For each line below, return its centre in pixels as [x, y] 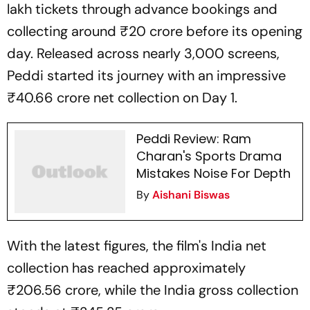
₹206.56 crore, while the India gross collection [153, 290]
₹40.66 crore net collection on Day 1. [122, 98]
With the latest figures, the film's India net [137, 246]
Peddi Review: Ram [193, 139]
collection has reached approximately [126, 268]
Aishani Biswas [191, 195]
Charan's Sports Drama [209, 156]
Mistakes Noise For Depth [213, 173]
